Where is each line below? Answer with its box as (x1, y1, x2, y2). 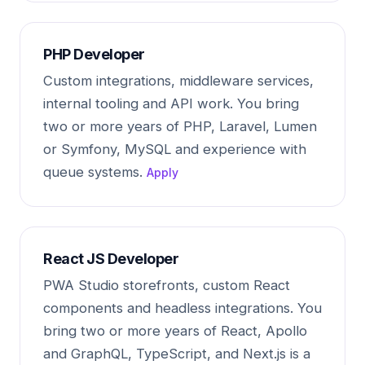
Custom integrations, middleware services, (43, 73, 314, 89)
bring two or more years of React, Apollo (43, 323, 307, 339)
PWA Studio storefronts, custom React (43, 277, 290, 293)
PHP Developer (43, 46, 145, 63)
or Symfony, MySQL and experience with (43, 141, 306, 157)
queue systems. (43, 164, 147, 180)
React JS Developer (43, 250, 178, 267)
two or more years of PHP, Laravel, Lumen (43, 118, 317, 134)
